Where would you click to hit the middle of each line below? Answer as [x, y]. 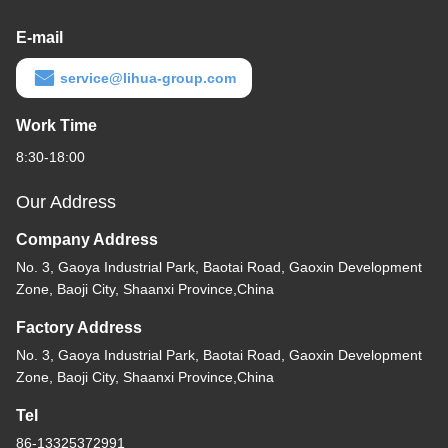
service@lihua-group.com [148, 78]
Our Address [66, 202]
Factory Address [79, 328]
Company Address [87, 240]
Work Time [56, 126]
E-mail [39, 38]
